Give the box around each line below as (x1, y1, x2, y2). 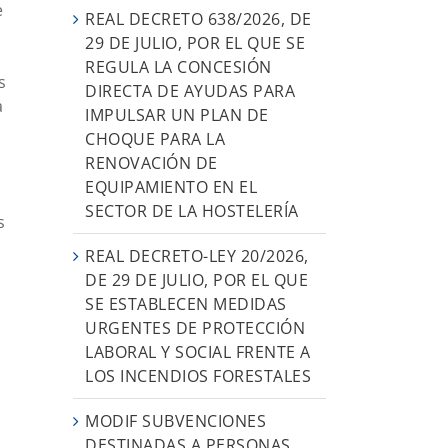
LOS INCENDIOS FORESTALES (85, 364, 311, 387)
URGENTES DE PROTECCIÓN (85, 316, 305, 339)
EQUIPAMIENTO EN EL (85, 175, 257, 198)
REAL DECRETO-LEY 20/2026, (85, 244, 309, 267)
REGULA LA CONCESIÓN (85, 55, 272, 78)
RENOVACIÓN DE (85, 151, 218, 174)
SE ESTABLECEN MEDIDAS (85, 292, 287, 315)
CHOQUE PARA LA (85, 127, 225, 150)
